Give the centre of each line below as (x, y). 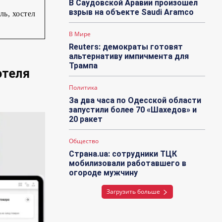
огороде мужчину (104, 173)
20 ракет (86, 119)
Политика (83, 88)
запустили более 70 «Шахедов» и (133, 110)
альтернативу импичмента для (129, 56)
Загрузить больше (133, 192)
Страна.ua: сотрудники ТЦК (123, 154)
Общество (84, 141)
